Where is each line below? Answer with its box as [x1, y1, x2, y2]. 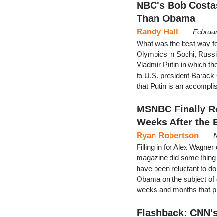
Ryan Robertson [137, 130, 199, 140]
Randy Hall [137, 27, 178, 36]
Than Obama [137, 13, 195, 24]
